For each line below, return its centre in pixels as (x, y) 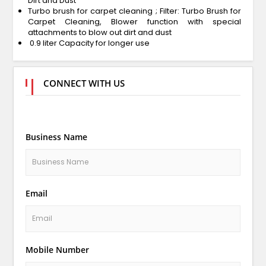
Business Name (56, 137)
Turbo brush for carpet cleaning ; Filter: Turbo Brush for (134, 11)
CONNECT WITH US (84, 83)
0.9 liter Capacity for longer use (88, 43)
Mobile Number (57, 249)
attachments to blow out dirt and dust (99, 32)
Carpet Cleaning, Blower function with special (134, 21)
